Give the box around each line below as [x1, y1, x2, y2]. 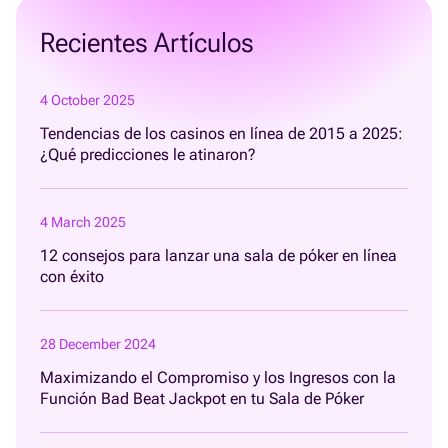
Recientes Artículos [40, 26, 254, 59]
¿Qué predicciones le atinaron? [40, 144, 260, 164]
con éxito [40, 266, 104, 286]
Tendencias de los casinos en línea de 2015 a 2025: [40, 123, 403, 143]
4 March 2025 [40, 213, 126, 230]
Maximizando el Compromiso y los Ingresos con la [40, 367, 396, 387]
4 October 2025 [40, 91, 135, 108]
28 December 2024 [40, 335, 156, 352]
